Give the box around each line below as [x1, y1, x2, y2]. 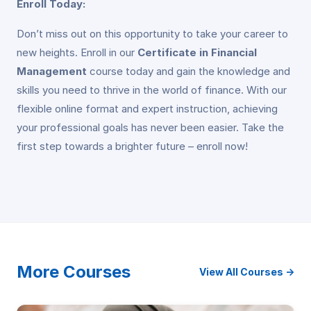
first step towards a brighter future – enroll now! [17, 139, 248, 153]
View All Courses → [199, 266, 294, 278]
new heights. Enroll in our [17, 45, 137, 59]
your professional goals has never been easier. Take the [17, 120, 284, 134]
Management [17, 64, 87, 78]
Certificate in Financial [137, 45, 257, 59]
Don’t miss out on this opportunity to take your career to [17, 26, 288, 40]
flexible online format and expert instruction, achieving [17, 101, 278, 115]
